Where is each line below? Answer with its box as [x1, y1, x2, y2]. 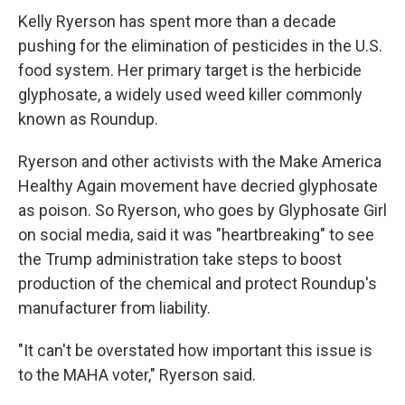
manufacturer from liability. [18, 298, 211, 317]
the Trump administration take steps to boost [18, 250, 342, 268]
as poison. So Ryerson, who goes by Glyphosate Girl [18, 201, 387, 220]
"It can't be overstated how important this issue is [18, 341, 372, 360]
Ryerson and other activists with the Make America [18, 152, 381, 171]
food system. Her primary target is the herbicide [18, 61, 362, 80]
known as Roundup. [18, 109, 158, 128]
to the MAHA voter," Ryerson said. [18, 365, 256, 384]
